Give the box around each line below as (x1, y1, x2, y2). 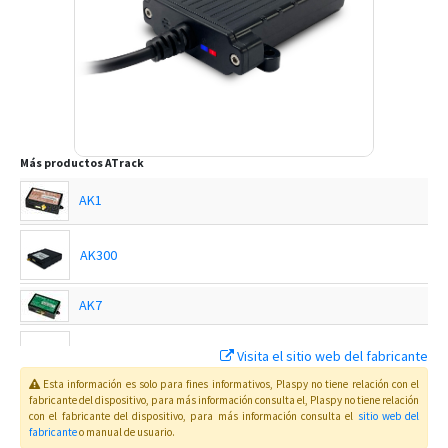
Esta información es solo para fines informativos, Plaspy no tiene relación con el (43, 377, 420, 391)
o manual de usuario (79, 425, 172, 439)
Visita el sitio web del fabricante (237, 347, 428, 365)
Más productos (20, 156, 103, 170)
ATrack (103, 156, 144, 170)
